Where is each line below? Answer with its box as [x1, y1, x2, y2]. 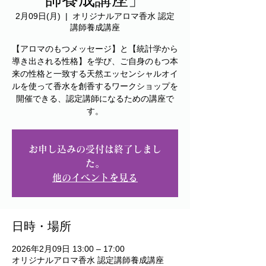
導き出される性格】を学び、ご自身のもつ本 [12, 56, 178, 66]
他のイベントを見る [52, 173, 138, 182]
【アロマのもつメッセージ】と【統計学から [12, 44, 178, 53]
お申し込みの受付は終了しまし [28, 144, 161, 154]
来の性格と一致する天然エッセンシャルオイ [12, 69, 178, 78]
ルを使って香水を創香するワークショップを [12, 81, 178, 91]
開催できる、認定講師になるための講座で [16, 94, 174, 103]
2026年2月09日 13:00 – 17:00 [12, 244, 125, 254]
